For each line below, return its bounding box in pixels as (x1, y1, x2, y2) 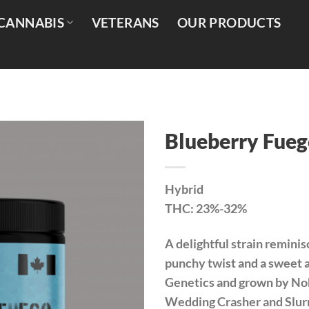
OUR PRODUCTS (177, 14, 281, 30)
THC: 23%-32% (165, 201, 247, 217)
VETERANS (91, 14, 159, 30)
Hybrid (165, 182, 203, 197)
